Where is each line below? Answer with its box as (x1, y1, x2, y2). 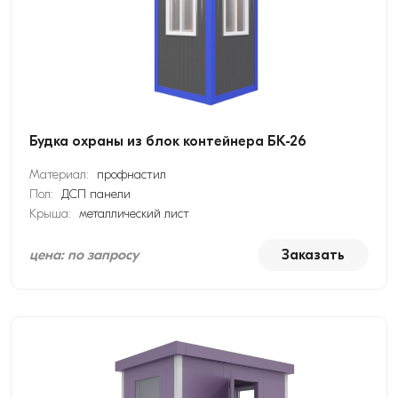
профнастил (97, 167, 166, 182)
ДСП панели (61, 187, 131, 202)
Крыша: (29, 206, 75, 221)
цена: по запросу (29, 247, 139, 263)
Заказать (282, 247, 345, 263)
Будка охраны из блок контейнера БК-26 (29, 133, 306, 149)
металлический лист (79, 206, 189, 221)
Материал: (29, 167, 92, 182)
